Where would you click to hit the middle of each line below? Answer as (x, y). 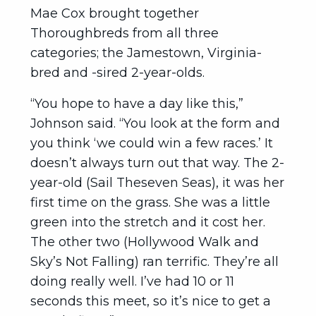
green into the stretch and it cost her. (148, 222)
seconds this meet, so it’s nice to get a (151, 301)
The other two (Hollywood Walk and (145, 242)
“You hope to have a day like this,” (137, 104)
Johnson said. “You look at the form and (155, 123)
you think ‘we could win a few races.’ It (152, 143)
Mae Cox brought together (115, 13)
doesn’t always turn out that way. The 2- (157, 163)
